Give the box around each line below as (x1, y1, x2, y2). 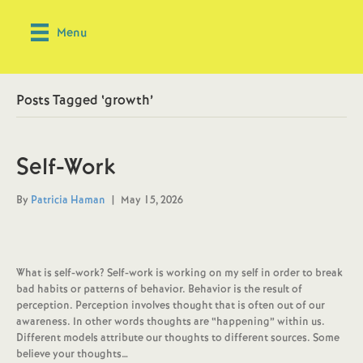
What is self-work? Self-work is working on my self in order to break (16, 266, 343, 280)
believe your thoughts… (16, 347, 128, 361)
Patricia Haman (31, 193, 105, 207)
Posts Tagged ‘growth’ (16, 92, 154, 109)
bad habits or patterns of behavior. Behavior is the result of (16, 282, 302, 297)
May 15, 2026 (121, 193, 183, 207)
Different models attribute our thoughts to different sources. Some (16, 331, 340, 345)
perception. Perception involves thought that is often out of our (16, 298, 325, 313)
